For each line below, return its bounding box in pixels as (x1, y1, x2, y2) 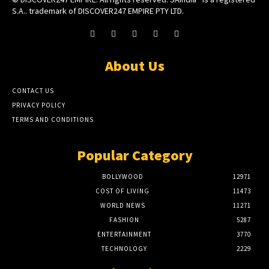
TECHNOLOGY (101, 244, 147, 253)
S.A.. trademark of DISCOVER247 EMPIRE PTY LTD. (12, 5, 184, 17)
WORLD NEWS (100, 201, 145, 210)
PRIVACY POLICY (12, 101, 65, 110)
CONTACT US (12, 86, 54, 95)
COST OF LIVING (95, 187, 150, 196)
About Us (104, 56, 165, 76)
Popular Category (76, 146, 193, 165)
